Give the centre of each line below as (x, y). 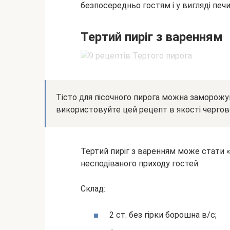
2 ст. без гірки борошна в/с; (163, 215)
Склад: (93, 188)
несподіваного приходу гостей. (140, 163)
